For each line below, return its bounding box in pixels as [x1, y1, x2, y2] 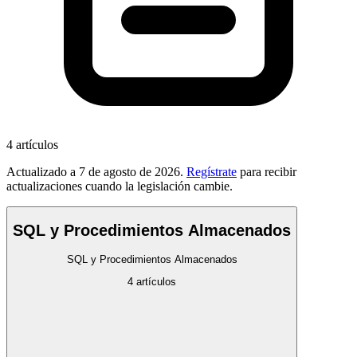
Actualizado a [6, 164, 76, 178]
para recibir [240, 164, 296, 178]
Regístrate [186, 164, 237, 178]
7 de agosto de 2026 [79, 164, 180, 178]
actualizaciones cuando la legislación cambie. [6, 178, 233, 193]
